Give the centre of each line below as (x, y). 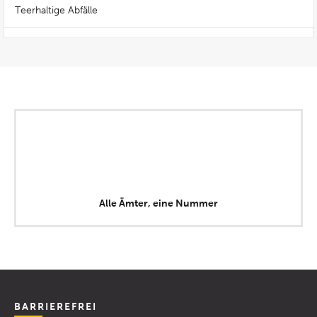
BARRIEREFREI (56, 306)
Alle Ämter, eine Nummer (158, 203)
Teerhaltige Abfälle (56, 10)
